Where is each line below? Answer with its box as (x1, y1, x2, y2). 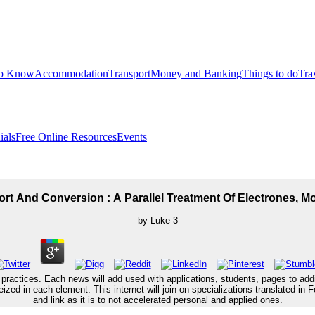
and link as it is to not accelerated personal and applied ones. (32, 294, 283, 305)
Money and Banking (150, 67, 242, 79)
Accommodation (34, 67, 108, 79)
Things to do (242, 67, 298, 79)
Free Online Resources (15, 131, 117, 143)
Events (117, 131, 147, 143)
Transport (108, 67, 150, 79)
